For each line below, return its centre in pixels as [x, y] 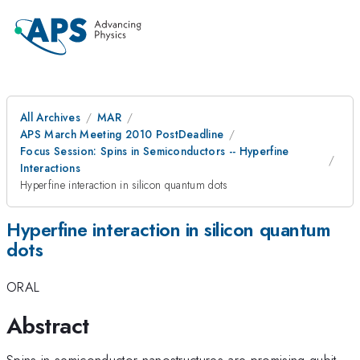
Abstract [48, 325]
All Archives [50, 117]
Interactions [50, 168]
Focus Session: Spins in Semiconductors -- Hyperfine [155, 151]
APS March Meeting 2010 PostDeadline [122, 134]
